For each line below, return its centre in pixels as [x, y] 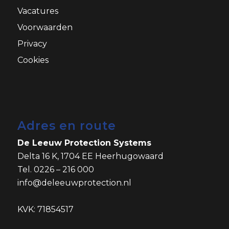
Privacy [32, 44]
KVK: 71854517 [45, 209]
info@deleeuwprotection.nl [74, 182]
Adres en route [66, 125]
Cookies [33, 60]
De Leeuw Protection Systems [84, 143]
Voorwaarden [45, 28]
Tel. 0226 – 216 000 [55, 169]
